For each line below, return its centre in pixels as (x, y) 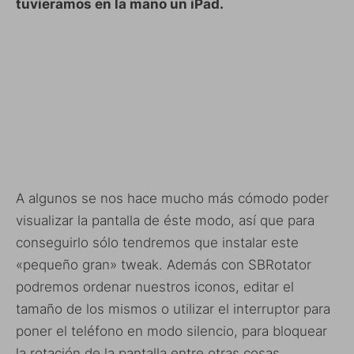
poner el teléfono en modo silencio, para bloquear (171, 331)
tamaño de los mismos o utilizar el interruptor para (173, 309)
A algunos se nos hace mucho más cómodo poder (172, 198)
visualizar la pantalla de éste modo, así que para (165, 220)
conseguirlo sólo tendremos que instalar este (157, 242)
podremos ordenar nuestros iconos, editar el (155, 286)
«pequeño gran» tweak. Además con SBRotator (164, 264)
